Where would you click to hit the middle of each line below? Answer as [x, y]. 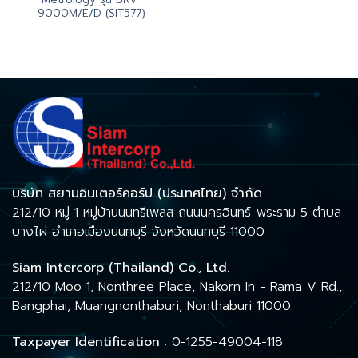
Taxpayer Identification [88, 342]
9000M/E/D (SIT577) [91, 14]
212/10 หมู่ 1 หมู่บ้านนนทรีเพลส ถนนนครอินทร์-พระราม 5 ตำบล [177, 213]
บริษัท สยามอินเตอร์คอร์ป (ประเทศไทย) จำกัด [137, 194]
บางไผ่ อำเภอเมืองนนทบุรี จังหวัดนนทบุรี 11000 [138, 232]
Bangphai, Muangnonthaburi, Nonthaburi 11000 [151, 306]
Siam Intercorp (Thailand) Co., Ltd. [121, 267]
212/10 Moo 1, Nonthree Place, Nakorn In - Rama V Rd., [177, 286]
